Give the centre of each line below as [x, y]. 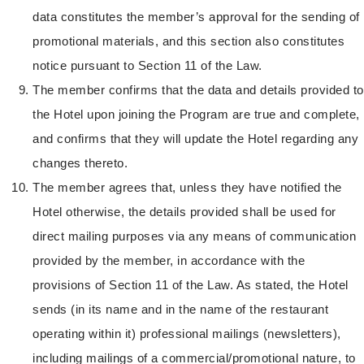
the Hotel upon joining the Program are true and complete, [196, 115]
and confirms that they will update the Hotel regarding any [195, 139]
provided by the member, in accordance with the [169, 261]
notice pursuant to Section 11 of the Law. [147, 66]
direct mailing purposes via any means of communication [194, 236]
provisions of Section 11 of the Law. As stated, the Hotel [191, 285]
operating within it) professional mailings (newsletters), [187, 334]
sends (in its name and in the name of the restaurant [180, 310]
